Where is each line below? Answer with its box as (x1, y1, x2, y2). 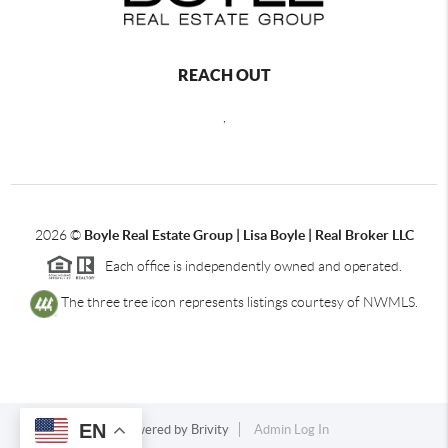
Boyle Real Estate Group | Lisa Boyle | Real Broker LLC (83, 226, 414, 243)
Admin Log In (253, 422, 329, 438)
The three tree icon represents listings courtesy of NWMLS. (58, 294, 418, 311)
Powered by (119, 422, 191, 438)
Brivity (190, 422, 229, 438)
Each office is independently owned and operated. (96, 257, 402, 274)
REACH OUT (177, 65, 271, 84)
